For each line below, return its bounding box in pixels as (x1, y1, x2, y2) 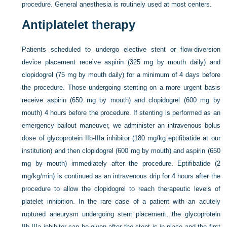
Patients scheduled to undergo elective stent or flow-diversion (22, 46, 220, 53)
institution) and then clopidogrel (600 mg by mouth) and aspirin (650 (22, 147, 220, 155)
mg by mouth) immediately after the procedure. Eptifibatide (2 (22, 160, 220, 167)
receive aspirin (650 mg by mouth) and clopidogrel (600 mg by (22, 96, 220, 104)
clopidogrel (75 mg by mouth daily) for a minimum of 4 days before (22, 71, 220, 79)
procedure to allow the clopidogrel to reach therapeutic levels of (22, 185, 220, 193)
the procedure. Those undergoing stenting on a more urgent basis (22, 84, 220, 91)
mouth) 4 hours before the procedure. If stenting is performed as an (22, 109, 220, 117)
